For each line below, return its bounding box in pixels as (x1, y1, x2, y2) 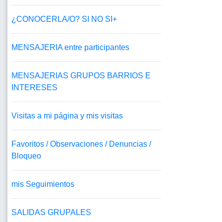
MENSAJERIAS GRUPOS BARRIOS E (11, 71, 151, 80)
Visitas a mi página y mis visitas (11, 111, 123, 120)
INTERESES (11, 83, 57, 92)
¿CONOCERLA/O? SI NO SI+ (11, 15, 117, 24)
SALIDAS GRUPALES (11, 208, 91, 217)
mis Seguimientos (11, 180, 74, 189)
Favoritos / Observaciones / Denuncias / (11, 140, 151, 149)
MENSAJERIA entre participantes (11, 43, 129, 52)
